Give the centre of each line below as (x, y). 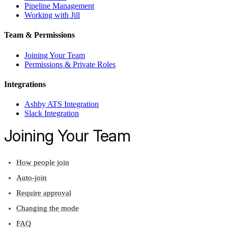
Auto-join (32, 178)
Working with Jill (52, 15)
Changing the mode (48, 208)
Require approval (44, 193)
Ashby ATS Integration (62, 104)
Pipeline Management (59, 6)
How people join (43, 163)
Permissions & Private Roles (70, 64)
